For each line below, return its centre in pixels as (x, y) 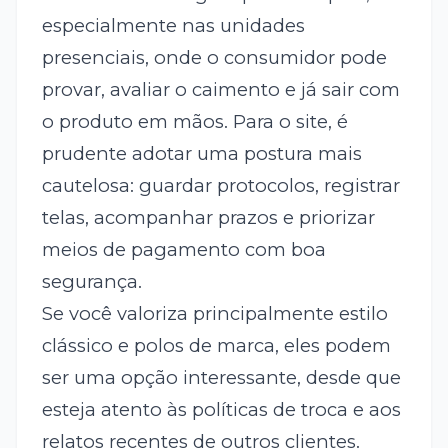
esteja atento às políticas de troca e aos (221, 409)
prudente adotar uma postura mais (201, 153)
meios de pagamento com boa (183, 249)
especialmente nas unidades (173, 25)
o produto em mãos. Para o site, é (194, 121)
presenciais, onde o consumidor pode (214, 57)
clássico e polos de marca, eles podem (216, 345)
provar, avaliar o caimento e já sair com (220, 89)
